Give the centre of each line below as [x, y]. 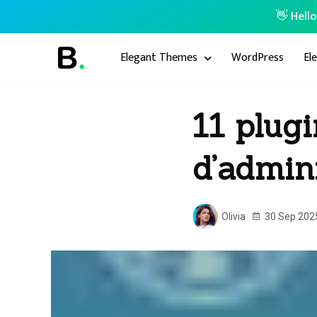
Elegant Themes [159, 58]
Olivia [234, 216]
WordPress [258, 58]
